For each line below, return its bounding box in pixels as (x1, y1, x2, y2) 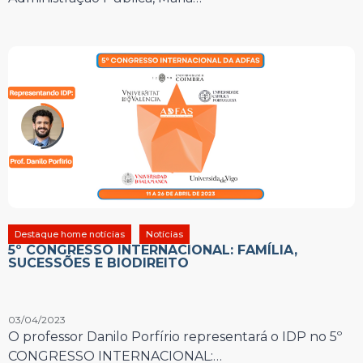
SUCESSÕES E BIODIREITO (8, 254, 189, 271)
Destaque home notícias (15, 228, 125, 240)
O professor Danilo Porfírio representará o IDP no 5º (8, 328, 342, 344)
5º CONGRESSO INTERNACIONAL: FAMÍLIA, (8, 241, 297, 258)
